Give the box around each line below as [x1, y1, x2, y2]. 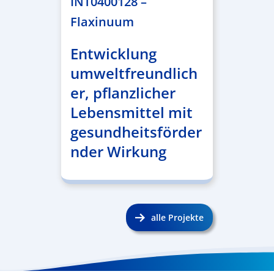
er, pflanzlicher [70, 83, 176, 103]
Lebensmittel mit [70, 102, 193, 122]
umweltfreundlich [70, 63, 198, 83]
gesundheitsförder [70, 122, 202, 142]
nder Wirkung [70, 141, 166, 161]
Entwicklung [70, 43, 157, 64]
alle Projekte [151, 212, 204, 223]
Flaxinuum [70, 13, 134, 30]
